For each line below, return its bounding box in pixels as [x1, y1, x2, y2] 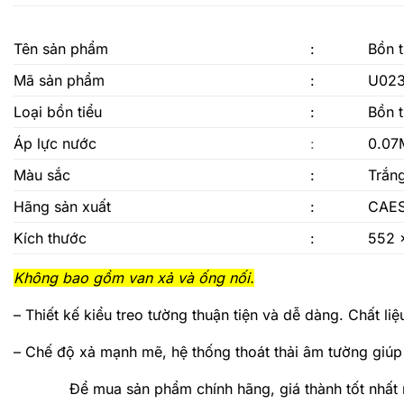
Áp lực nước [14, 134, 96, 152]
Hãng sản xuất [14, 197, 111, 216]
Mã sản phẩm [14, 71, 105, 89]
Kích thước [14, 229, 87, 247]
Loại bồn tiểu [14, 103, 102, 121]
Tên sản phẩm [14, 40, 108, 58]
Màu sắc [14, 166, 70, 184]
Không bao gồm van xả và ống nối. [14, 269, 254, 287]
